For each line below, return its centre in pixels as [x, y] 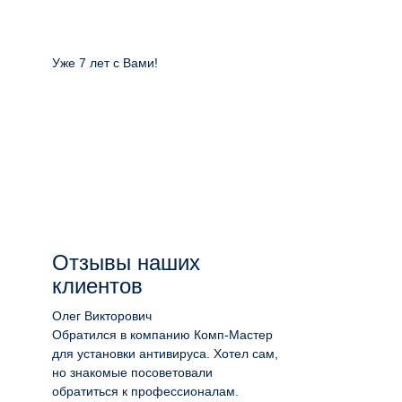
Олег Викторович [102, 316]
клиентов [97, 286]
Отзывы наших [126, 262]
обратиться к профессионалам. [145, 391]
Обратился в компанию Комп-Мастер [162, 335]
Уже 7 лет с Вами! [105, 63]
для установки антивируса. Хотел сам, [165, 354]
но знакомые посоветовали [132, 372]
